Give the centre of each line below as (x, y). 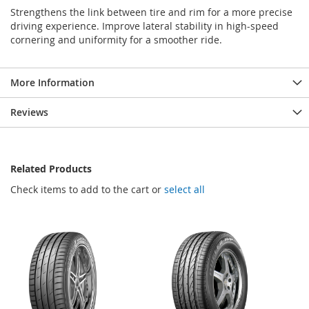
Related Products (51, 168)
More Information (52, 82)
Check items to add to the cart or (87, 189)
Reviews (29, 112)
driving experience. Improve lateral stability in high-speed (144, 26)
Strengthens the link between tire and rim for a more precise (151, 12)
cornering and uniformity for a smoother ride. (116, 39)
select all (185, 189)
